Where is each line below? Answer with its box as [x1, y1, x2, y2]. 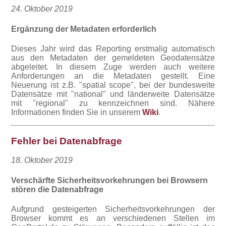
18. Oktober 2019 [11, 156, 73, 165]
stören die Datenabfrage [11, 185, 104, 194]
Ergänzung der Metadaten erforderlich [11, 24, 157, 33]
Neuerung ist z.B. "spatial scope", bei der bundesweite [11, 80, 215, 89]
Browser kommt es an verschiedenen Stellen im [11, 213, 215, 222]
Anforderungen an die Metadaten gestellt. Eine [11, 71, 215, 80]
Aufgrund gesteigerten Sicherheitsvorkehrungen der [11, 204, 215, 213]
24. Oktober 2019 [11, 5, 73, 14]
